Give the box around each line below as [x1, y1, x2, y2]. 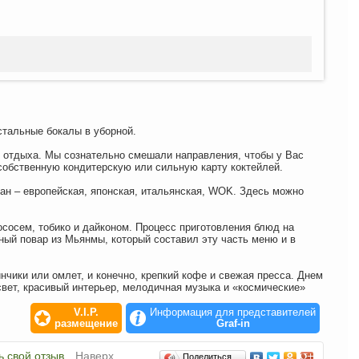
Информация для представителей [150, 306, 316, 319]
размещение [54, 317, 118, 330]
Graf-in [216, 317, 250, 330]
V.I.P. [74, 306, 99, 319]
